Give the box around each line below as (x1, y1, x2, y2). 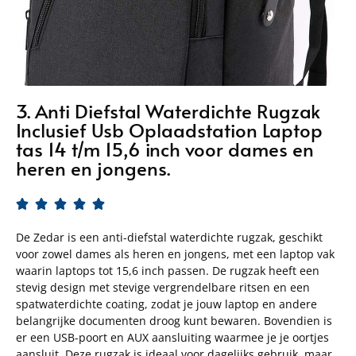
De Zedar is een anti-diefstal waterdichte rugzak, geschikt (16, 230, 323, 246)
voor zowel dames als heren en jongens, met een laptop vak (16, 246, 335, 262)
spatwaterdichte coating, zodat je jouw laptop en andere (16, 296, 317, 312)
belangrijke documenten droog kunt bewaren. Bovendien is (16, 313, 332, 329)
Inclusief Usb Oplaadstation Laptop (16, 117, 323, 144)
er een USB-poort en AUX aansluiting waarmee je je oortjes (16, 330, 329, 346)
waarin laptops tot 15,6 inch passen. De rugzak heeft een (16, 263, 319, 279)
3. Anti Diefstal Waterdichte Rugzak (16, 98, 320, 125)
